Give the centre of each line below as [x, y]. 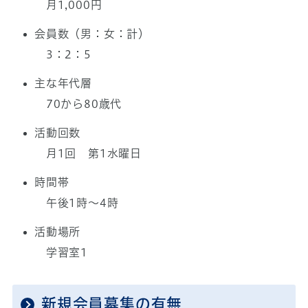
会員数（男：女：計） [92, 34]
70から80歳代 [78, 104]
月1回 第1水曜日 [88, 154]
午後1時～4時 [76, 203]
